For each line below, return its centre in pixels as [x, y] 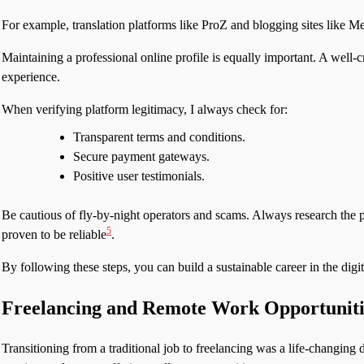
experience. [31, 76]
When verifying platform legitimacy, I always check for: [145, 109]
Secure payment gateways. [141, 156]
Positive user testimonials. [139, 175]
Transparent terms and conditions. [159, 136]
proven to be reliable [54, 234]
